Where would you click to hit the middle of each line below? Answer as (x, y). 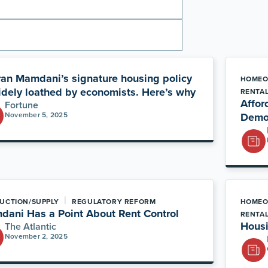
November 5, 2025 (36, 115)
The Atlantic (31, 226)
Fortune (22, 105)
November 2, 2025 (36, 236)
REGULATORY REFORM (114, 202)
